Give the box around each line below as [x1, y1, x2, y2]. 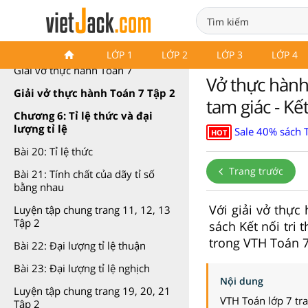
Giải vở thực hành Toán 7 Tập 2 [14, 86, 175, 100]
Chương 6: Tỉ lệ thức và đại [14, 109, 153, 122]
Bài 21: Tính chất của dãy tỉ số [14, 167, 155, 181]
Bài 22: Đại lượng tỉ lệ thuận [14, 239, 146, 252]
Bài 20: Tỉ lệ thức [14, 144, 93, 158]
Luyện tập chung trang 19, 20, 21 [14, 284, 170, 298]
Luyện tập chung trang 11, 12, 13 [14, 203, 170, 217]
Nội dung [220, 274, 263, 287]
